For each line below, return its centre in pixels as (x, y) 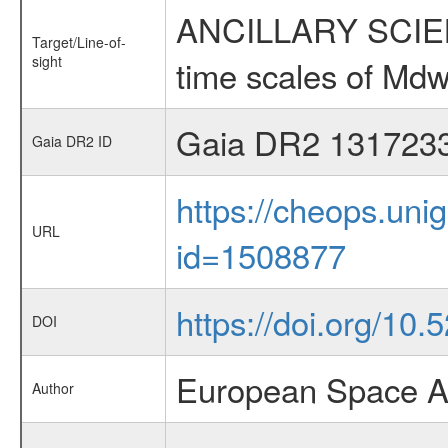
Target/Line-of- (78, 42)
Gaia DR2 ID (71, 141)
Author (52, 388)
